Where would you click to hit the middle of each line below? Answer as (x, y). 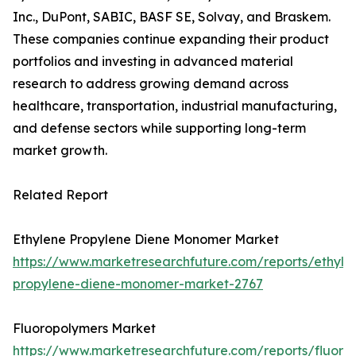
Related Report (60, 195)
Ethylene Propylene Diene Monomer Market (146, 240)
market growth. (60, 151)
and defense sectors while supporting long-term (159, 128)
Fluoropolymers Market (84, 329)
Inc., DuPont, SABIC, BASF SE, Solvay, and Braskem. (172, 17)
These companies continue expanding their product (171, 39)
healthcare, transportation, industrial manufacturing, (175, 106)
